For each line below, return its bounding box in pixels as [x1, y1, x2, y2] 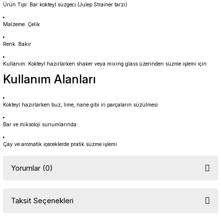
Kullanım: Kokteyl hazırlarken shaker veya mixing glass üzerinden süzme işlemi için [3, 61, 207, 67]
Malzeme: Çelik [3, 21, 40, 27]
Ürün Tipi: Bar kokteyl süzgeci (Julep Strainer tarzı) [3, 1, 127, 7]
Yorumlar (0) [11, 163, 53, 173]
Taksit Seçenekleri [11, 196, 74, 205]
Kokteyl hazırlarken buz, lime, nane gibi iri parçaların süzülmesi [3, 102, 158, 108]
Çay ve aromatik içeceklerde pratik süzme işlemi [3, 141, 117, 147]
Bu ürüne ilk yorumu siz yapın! [64, 203, 157, 211]
